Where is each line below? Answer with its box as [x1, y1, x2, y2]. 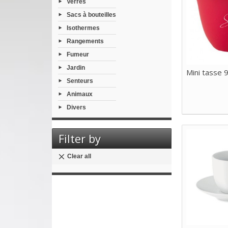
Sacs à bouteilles [67, 11, 116, 18]
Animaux [67, 90, 93, 98]
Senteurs [67, 77, 93, 84]
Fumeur [67, 50, 89, 58]
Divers [67, 103, 86, 111]
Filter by [59, 131, 101, 147]
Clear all [67, 153, 91, 160]
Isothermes [67, 24, 100, 32]
